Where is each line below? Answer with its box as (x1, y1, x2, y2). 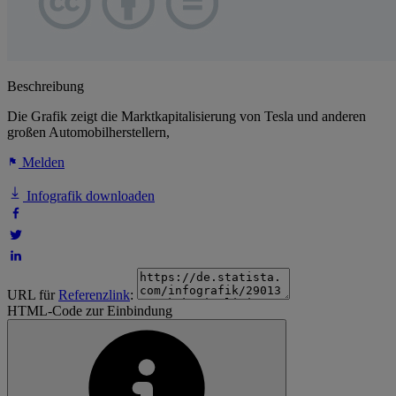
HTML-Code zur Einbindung (7, 303, 172, 319)
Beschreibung (7, 79, 84, 95)
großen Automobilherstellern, (7, 125, 170, 141)
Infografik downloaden (23, 188, 155, 204)
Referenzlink (58, 287, 130, 303)
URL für (7, 287, 58, 303)
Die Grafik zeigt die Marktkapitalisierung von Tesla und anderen (7, 109, 366, 125)
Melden (19, 155, 65, 171)
